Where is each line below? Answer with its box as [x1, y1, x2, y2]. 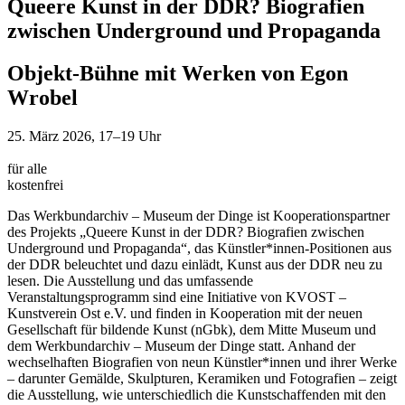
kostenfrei [7, 176, 63, 193]
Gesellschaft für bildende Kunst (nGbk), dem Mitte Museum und [7, 321, 376, 337]
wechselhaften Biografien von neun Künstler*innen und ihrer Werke [7, 353, 397, 370]
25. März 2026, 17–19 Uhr [7, 127, 161, 144]
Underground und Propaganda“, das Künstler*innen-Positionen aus [7, 240, 391, 256]
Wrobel [7, 85, 78, 109]
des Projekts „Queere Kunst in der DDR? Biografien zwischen [7, 223, 364, 240]
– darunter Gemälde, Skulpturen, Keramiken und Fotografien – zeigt [7, 370, 397, 386]
